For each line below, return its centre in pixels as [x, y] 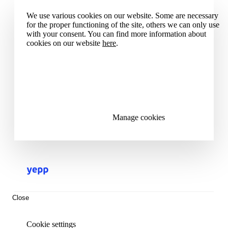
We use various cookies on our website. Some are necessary [122, 16]
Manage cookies [138, 118]
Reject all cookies [139, 92]
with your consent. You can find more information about [116, 34]
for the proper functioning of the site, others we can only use [123, 25]
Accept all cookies [139, 65]
